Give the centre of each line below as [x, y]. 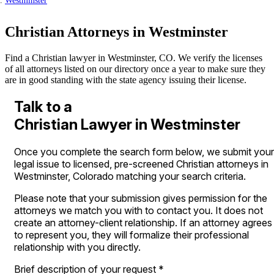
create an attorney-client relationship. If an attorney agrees [143, 223]
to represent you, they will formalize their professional [131, 235]
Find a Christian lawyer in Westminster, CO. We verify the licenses [134, 58]
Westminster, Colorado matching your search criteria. [130, 176]
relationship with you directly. [77, 247]
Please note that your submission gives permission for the [141, 198]
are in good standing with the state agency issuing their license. [126, 80]
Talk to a [43, 107]
